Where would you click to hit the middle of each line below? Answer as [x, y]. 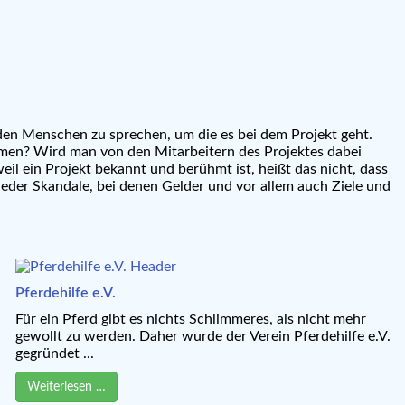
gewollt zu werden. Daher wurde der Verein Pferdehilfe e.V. [203, 336]
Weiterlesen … [67, 386]
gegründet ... [55, 353]
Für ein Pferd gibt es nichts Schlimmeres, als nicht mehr [191, 319]
